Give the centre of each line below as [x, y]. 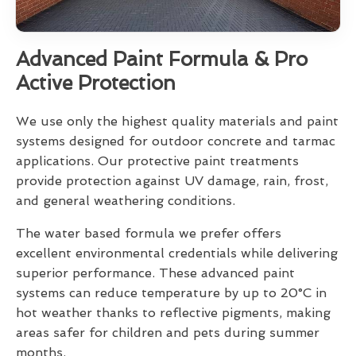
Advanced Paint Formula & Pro [162, 59]
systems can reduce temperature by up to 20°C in [171, 292]
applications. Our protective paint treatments [157, 161]
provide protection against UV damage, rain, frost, [172, 180]
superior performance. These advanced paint [155, 273]
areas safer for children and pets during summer [168, 332]
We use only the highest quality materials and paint [177, 121]
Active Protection [96, 83]
